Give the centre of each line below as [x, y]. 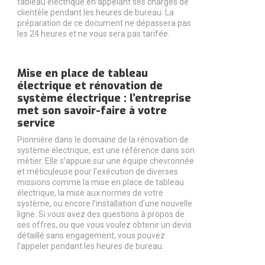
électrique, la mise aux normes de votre [90, 193]
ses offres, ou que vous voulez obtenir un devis [104, 224]
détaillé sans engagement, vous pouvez [91, 235]
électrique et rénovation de [90, 85]
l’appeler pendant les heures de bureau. [90, 246]
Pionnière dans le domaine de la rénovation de [103, 139]
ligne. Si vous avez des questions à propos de [101, 214]
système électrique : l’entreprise [104, 98]
